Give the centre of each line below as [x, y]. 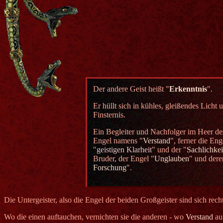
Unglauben [172, 159]
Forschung [110, 168]
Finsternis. [109, 115]
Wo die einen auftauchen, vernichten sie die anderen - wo [95, 217]
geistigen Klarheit [124, 150]
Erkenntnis [188, 89]
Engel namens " [118, 141]
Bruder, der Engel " [124, 159]
